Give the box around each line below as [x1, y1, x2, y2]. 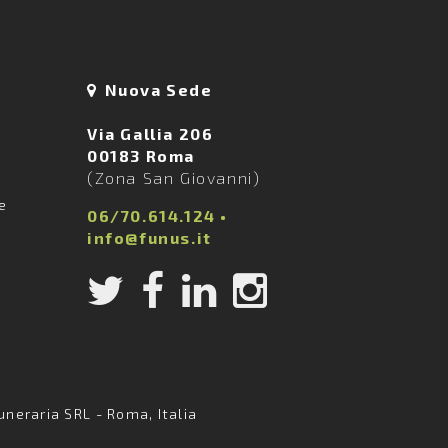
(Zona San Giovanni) [87, 168, 261, 187]
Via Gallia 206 [87, 124, 214, 143]
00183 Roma [87, 146, 196, 165]
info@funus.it [87, 228, 212, 247]
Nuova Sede [104, 80, 213, 99]
